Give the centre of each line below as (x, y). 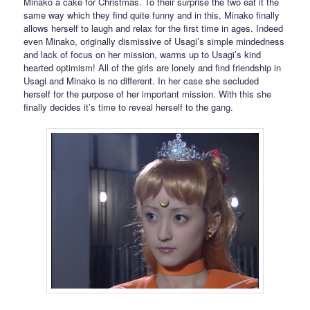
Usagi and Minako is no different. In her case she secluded (142, 80)
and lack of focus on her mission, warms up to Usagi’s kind (143, 54)
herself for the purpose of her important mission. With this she (148, 93)
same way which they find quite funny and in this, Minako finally (152, 15)
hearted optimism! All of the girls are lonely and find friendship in (153, 67)
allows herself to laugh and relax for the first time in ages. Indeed (154, 28)
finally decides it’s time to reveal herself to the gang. (129, 107)
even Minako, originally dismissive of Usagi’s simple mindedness (154, 41)
